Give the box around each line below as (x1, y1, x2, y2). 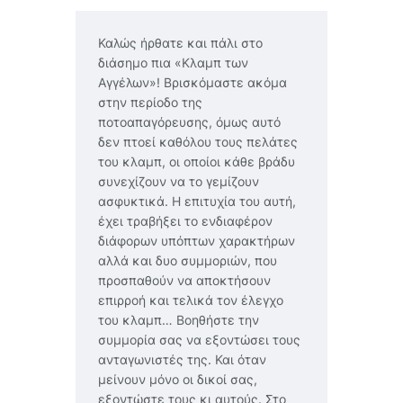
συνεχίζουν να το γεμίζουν (98, 174, 259, 189)
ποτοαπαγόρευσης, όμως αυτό (98, 114, 281, 130)
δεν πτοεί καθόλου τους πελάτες (98, 134, 298, 149)
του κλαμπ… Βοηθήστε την (98, 312, 259, 327)
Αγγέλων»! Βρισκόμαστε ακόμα (98, 75, 287, 90)
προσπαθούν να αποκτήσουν (98, 273, 271, 288)
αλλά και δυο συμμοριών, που (98, 253, 277, 268)
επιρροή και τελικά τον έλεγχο (98, 292, 283, 308)
